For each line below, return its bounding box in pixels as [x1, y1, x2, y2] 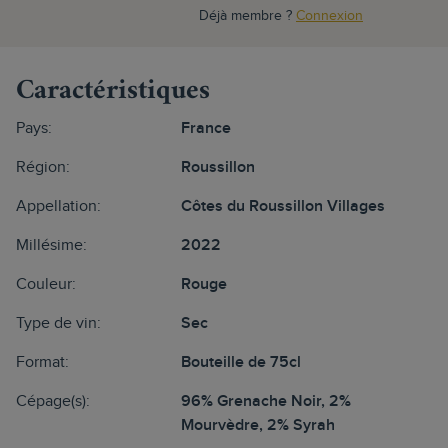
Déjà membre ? [199, 8, 296, 24]
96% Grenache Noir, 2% [180, 392, 351, 411]
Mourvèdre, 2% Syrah [180, 416, 335, 435]
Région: [16, 158, 70, 177]
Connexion [296, 8, 363, 24]
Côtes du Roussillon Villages [180, 197, 385, 216]
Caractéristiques [16, 67, 210, 116]
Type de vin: [16, 314, 101, 333]
